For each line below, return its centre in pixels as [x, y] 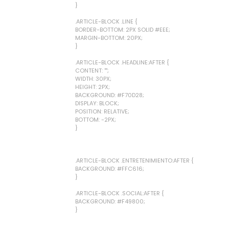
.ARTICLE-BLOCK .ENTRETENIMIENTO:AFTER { [134, 161]
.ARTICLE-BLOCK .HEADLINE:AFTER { [122, 62]
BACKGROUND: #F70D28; [110, 95]
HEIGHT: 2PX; [93, 87]
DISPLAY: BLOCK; [97, 103]
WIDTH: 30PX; [93, 79]
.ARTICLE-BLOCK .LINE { [106, 21]
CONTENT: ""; [92, 71]
